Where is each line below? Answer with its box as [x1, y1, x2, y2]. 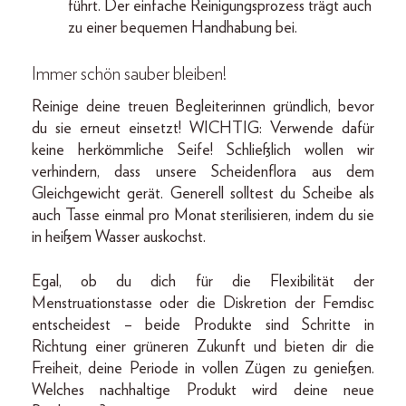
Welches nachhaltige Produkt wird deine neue [32, 382, 374, 400]
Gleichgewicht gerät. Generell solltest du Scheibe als [32, 186, 374, 203]
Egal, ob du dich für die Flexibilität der [32, 274, 374, 291]
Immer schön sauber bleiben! [32, 65, 227, 84]
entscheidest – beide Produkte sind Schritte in [32, 317, 374, 334]
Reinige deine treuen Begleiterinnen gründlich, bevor [32, 99, 374, 116]
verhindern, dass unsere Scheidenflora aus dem [32, 164, 374, 181]
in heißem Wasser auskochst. [32, 229, 206, 246]
